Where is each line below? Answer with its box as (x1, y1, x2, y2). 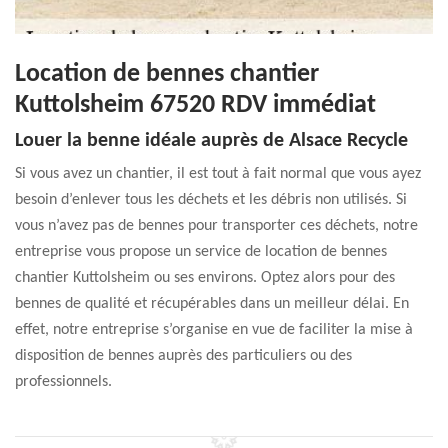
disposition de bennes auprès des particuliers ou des (15, 348, 352, 364)
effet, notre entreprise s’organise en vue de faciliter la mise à (15, 322, 413, 338)
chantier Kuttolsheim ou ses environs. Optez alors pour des (15, 270, 395, 286)
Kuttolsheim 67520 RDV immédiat (15, 92, 376, 119)
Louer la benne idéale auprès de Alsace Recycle (15, 131, 408, 151)
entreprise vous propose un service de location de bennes (15, 244, 387, 260)
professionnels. (15, 374, 112, 390)
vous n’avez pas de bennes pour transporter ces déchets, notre (15, 218, 418, 234)
